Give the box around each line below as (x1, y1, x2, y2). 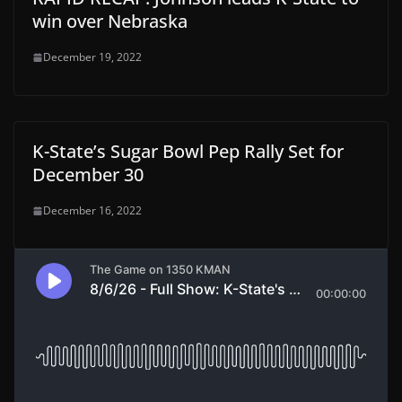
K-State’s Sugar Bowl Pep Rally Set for (32, 139, 344, 164)
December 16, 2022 (43, 203, 142, 219)
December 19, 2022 (43, 49, 142, 66)
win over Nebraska (32, 9, 188, 34)
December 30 (32, 162, 144, 188)
